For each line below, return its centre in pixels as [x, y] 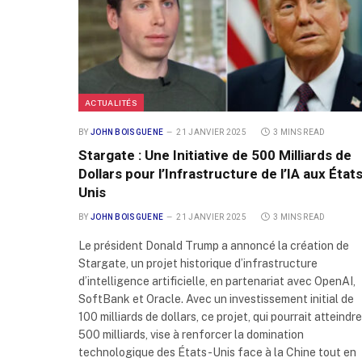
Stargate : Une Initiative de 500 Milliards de [215, 156]
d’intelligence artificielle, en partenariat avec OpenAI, [217, 282]
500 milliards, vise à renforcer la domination [191, 335]
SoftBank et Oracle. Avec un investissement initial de [216, 299]
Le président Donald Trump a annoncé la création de [214, 246]
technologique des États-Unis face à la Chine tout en [217, 353]
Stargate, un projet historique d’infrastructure [198, 264]
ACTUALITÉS [111, 103]
